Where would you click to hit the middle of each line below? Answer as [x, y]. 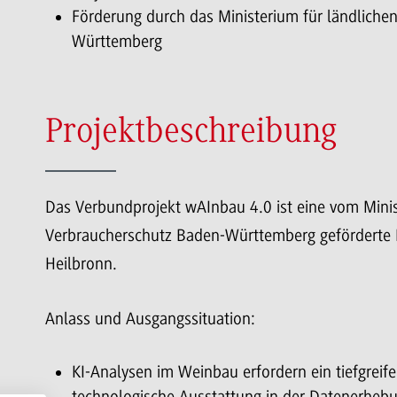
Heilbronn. [81, 264]
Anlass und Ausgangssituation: [150, 319]
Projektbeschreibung [191, 134]
